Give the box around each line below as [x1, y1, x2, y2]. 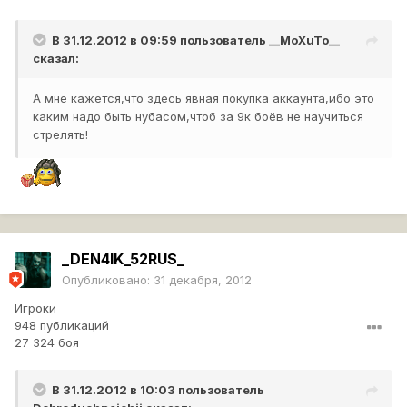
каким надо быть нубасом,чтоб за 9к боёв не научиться [33, 109, 363, 124]
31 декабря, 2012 [154, 273, 252, 288]
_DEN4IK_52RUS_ [62, 250, 184, 269]
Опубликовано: [62, 273, 154, 288]
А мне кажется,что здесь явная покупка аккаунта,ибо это [33, 91, 374, 106]
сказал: [33, 51, 79, 66]
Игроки [15, 301, 56, 316]
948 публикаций [15, 318, 109, 333]
